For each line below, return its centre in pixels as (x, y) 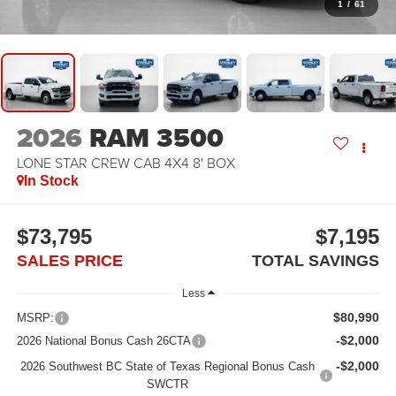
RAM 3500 (156, 138)
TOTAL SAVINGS (316, 260)
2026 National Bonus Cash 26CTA (103, 340)
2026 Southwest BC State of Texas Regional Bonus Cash (168, 366)
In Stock (51, 181)
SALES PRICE (69, 260)
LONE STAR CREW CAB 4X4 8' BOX (126, 163)
